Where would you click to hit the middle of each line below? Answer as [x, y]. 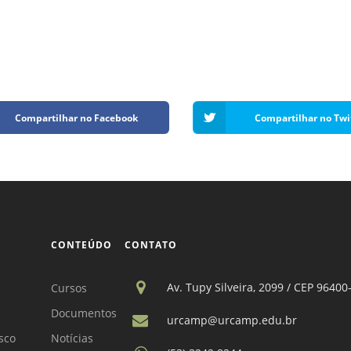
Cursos [69, 288]
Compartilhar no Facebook [76, 118]
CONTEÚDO [82, 245]
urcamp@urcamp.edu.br [232, 320]
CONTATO [151, 245]
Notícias [72, 338]
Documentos [84, 313]
